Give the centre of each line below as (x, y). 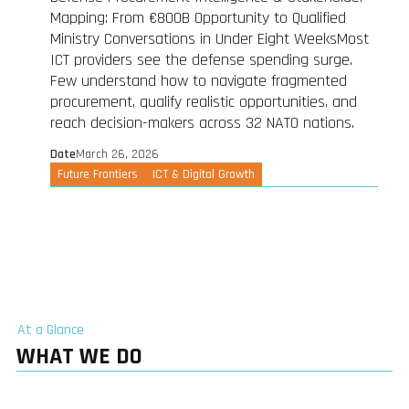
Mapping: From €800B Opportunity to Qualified (198, 18)
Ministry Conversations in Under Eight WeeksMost (209, 39)
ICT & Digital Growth (203, 175)
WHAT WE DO (79, 357)
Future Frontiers (97, 175)
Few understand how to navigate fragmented (198, 81)
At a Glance (51, 330)
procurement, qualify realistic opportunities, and (203, 102)
